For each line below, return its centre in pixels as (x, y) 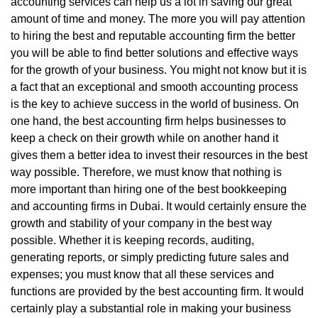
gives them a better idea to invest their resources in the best (159, 155)
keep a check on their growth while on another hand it (144, 138)
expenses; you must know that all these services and (142, 274)
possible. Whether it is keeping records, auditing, (132, 240)
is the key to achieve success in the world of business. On (155, 104)
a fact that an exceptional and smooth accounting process (154, 87)
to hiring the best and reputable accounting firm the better (153, 35)
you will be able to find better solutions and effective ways (154, 53)
